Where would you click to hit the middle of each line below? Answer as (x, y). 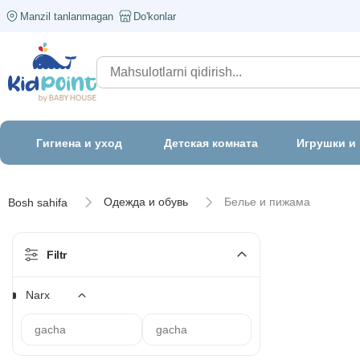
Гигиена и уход (80, 143)
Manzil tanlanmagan (67, 16)
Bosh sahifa (38, 202)
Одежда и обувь (146, 202)
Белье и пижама (268, 202)
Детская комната (211, 143)
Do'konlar (155, 16)
